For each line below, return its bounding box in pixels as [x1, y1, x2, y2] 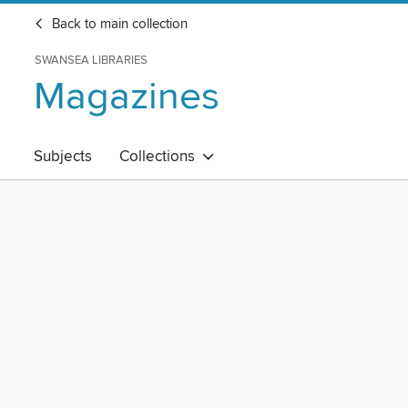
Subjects [34, 147, 92, 167]
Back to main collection [48, 16, 188, 33]
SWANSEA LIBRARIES [35, 53, 148, 67]
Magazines [34, 73, 219, 121]
